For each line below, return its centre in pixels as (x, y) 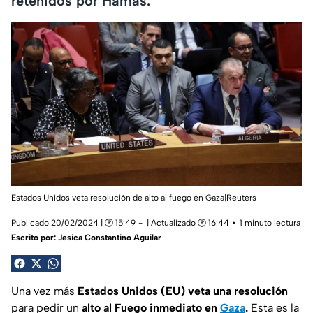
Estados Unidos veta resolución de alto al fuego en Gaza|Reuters (134, 198)
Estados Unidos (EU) (131, 291)
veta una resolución (238, 291)
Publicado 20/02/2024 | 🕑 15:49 (73, 223)
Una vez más (44, 291)
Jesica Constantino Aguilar (110, 238)
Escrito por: (35, 238)
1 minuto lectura (270, 223)
